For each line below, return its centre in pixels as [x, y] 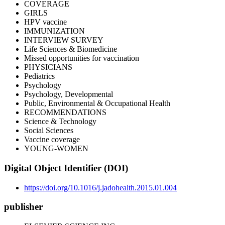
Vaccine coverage [52, 140]
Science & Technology [60, 122]
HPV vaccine [45, 22]
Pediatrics [39, 76]
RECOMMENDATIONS [65, 113]
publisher [23, 207]
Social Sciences [49, 131]
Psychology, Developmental [69, 94]
